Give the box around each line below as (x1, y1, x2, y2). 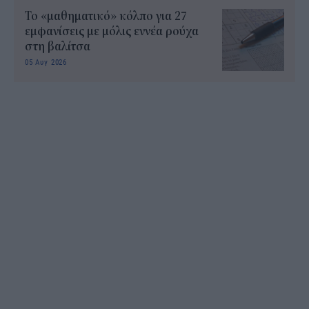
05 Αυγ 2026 (25, 56, 68, 67)
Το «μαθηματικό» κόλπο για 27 (25, 9, 187, 23)
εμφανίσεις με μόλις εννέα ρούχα (25, 24, 199, 39)
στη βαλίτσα (25, 39, 90, 54)
